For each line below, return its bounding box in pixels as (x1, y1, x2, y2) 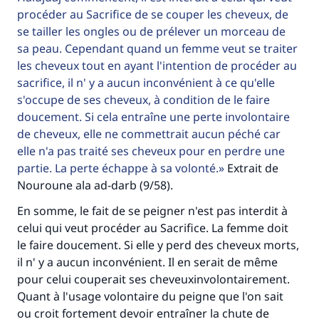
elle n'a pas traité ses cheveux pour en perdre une (17, 143, 285, 159)
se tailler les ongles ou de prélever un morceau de (17, 23, 286, 39)
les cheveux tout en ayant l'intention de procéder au (17, 58, 297, 73)
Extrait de (224, 160, 278, 176)
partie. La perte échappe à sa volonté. (17, 160, 219, 176)
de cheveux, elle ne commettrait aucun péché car (17, 126, 281, 142)
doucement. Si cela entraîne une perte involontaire (17, 109, 290, 125)
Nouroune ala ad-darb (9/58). (17, 177, 173, 193)
